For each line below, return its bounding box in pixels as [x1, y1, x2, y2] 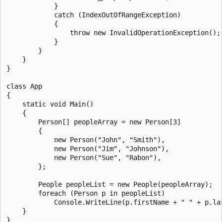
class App [6, 82, 42, 90]
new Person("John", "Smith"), [6, 135, 165, 144]
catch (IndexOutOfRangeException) [6, 10, 181, 19]
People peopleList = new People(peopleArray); [6, 180, 213, 188]
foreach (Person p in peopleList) [6, 189, 165, 197]
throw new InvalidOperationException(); [6, 28, 221, 37]
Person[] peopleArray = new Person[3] [6, 117, 181, 126]
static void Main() [6, 100, 94, 108]
